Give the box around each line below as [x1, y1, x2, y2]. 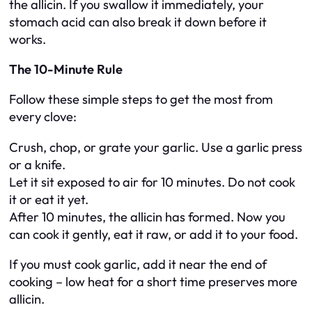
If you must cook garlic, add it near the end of [9, 256, 267, 273]
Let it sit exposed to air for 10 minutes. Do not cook [9, 173, 295, 190]
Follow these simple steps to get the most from [9, 91, 273, 108]
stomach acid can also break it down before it [9, 13, 267, 30]
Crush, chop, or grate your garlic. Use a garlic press [9, 139, 302, 155]
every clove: [9, 109, 77, 125]
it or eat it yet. [9, 191, 88, 208]
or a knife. [9, 156, 65, 173]
